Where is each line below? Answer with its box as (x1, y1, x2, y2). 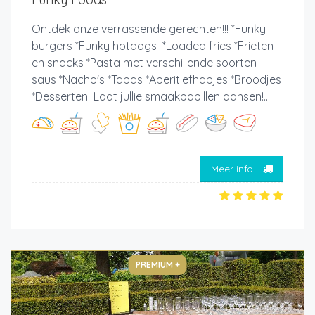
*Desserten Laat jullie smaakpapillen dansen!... (32, 89, 270, 103)
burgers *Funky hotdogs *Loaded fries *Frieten (32, 38, 274, 53)
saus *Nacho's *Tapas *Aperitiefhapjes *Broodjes (32, 72, 281, 86)
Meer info (211, 162, 256, 176)
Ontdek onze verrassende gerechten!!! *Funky (32, 21, 266, 36)
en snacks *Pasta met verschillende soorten (32, 55, 257, 70)
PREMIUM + (135, 259, 180, 270)
